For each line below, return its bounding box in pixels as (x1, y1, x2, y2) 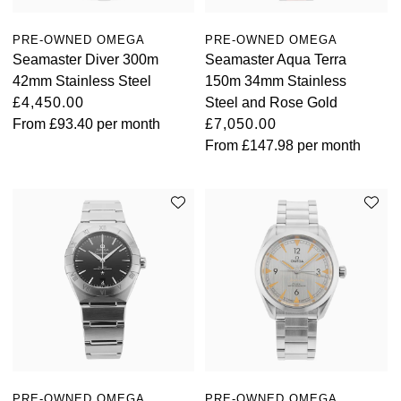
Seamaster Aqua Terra (205, 52, 347, 68)
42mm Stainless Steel (13, 73, 151, 90)
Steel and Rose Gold (205, 95, 338, 111)
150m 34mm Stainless (205, 73, 347, 90)
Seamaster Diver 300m (13, 52, 158, 68)
